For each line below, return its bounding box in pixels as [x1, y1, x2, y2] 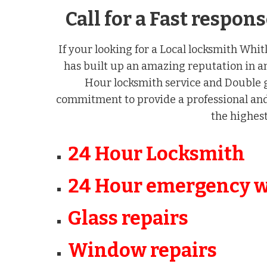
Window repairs [68, 239, 218, 262]
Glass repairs [68, 207, 189, 230]
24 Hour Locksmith [68, 142, 246, 166]
